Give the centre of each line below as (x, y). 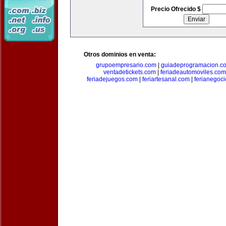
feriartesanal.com (166, 79)
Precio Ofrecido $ (176, 9)
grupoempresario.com (126, 65)
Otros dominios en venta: (120, 54)
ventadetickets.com (129, 72)
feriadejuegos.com (112, 79)
